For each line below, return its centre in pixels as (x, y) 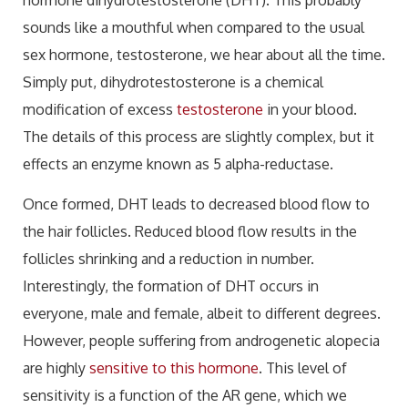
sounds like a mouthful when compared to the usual (194, 27)
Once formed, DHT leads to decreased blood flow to (196, 204)
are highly (56, 368)
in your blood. (310, 109)
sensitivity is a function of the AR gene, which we (185, 395)
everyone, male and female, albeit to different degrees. (202, 313)
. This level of (303, 368)
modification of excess (100, 109)
